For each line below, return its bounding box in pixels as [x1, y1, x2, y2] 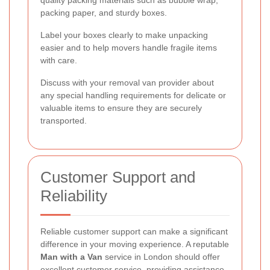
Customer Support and [40, 168, 195, 187]
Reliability [40, 187, 107, 206]
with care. [40, 55, 77, 66]
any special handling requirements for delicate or [40, 90, 226, 101]
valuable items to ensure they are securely [40, 103, 202, 113]
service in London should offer [102, 252, 220, 262]
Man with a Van [40, 252, 102, 262]
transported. [40, 116, 87, 126]
